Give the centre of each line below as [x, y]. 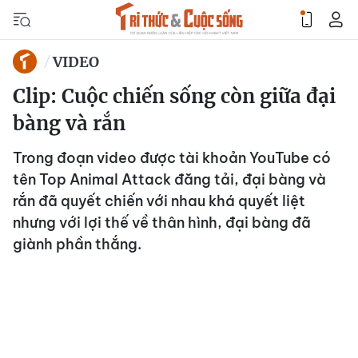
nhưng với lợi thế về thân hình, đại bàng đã [162, 223]
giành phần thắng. [77, 244]
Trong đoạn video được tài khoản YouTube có [172, 158]
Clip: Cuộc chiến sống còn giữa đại [174, 96]
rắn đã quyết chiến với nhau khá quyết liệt [159, 201]
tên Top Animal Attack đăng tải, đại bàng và [169, 179]
